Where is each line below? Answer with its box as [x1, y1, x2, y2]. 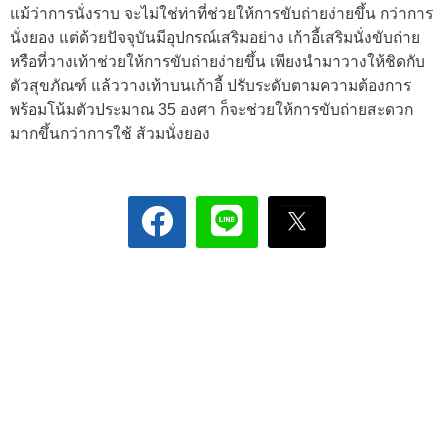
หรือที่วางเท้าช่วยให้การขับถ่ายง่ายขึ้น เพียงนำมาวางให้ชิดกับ [10, 52, 425, 70]
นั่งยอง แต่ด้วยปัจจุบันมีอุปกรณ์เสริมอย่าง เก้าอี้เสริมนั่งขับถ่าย [10, 28, 420, 46]
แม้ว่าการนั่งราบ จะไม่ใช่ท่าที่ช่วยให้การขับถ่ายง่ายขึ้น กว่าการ [10, 4, 433, 22]
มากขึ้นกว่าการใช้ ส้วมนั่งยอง [10, 124, 210, 142]
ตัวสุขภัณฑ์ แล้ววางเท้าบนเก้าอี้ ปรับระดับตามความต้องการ [10, 76, 411, 94]
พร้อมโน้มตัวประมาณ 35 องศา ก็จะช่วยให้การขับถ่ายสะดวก [10, 100, 413, 118]
